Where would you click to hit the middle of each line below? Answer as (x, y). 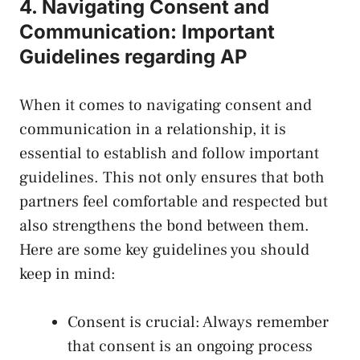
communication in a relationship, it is (153, 130)
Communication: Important (147, 32)
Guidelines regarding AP (133, 57)
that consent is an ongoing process (190, 347)
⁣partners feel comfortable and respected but (174, 202)
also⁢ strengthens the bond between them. (164, 226)
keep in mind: (67, 274)
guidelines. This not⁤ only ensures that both (172, 178)
